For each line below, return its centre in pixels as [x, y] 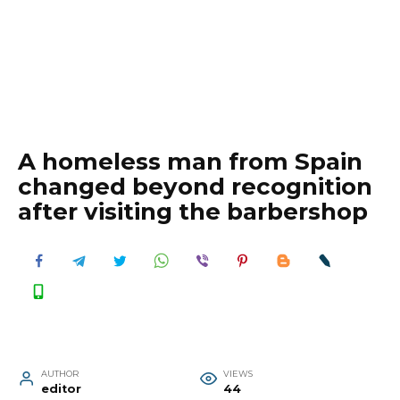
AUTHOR [59, 373]
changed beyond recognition [195, 187]
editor [61, 388]
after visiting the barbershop [193, 212]
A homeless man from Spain [190, 162]
